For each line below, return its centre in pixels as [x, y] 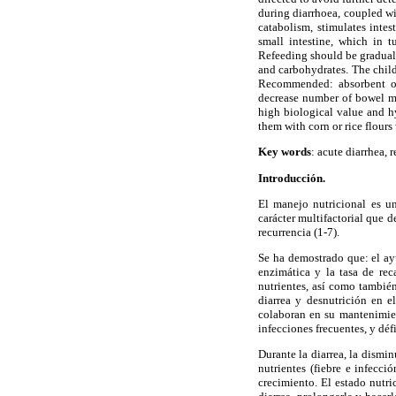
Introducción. [292, 178]
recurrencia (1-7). [299, 232]
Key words [285, 152]
